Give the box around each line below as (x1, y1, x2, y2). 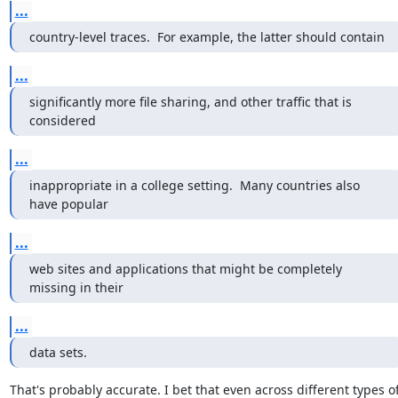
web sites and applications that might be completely (28, 260, 342, 277)
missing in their (28, 279, 123, 296)
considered (28, 112, 96, 129)
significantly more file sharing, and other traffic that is (28, 93, 352, 110)
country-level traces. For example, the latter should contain (28, 28, 385, 45)
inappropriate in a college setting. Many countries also (28, 177, 360, 194)
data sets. (28, 344, 87, 361)
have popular (28, 195, 108, 212)
